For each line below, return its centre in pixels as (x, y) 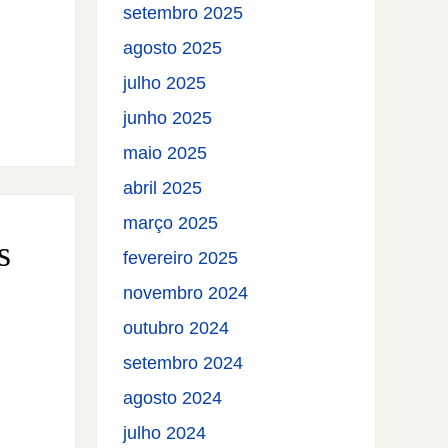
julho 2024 (165, 433)
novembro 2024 (186, 293)
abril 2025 (163, 188)
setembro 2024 (183, 363)
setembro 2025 (183, 13)
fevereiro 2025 (181, 258)
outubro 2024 (176, 328)
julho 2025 (165, 83)
